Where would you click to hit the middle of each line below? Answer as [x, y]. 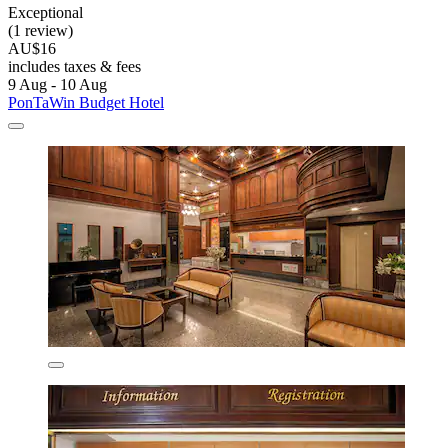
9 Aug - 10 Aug [57, 85]
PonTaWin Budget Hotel [86, 103]
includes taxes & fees [74, 67]
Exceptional [45, 13]
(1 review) [40, 31]
